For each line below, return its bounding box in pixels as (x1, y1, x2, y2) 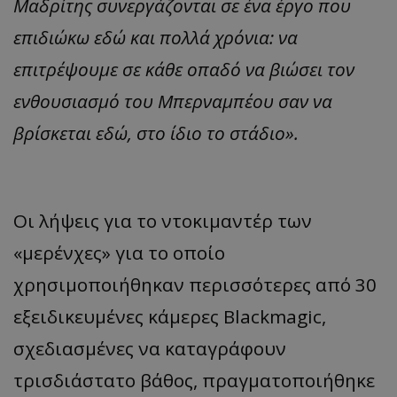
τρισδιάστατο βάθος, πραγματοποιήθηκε (13, 367, 375, 393)
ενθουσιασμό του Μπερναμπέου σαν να (13, 88, 332, 113)
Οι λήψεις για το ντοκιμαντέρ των (13, 207, 312, 233)
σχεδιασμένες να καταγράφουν (13, 335, 286, 361)
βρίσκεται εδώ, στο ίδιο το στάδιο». (13, 120, 299, 145)
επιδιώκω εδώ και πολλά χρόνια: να (13, 24, 298, 50)
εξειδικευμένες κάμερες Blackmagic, (13, 303, 326, 329)
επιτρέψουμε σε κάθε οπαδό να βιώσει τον (13, 56, 354, 82)
